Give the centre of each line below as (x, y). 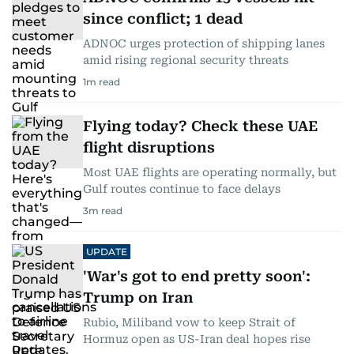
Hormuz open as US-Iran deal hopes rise (197, 339)
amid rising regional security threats (186, 60)
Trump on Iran (138, 297)
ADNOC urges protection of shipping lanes (204, 43)
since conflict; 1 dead (163, 18)
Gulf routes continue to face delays (182, 188)
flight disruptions (149, 147)
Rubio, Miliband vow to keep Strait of (189, 322)
